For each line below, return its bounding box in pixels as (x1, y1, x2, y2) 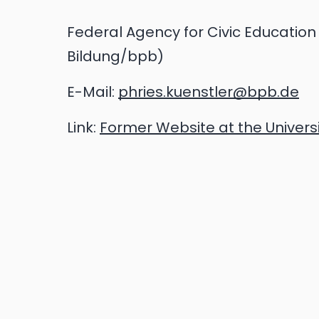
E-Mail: (67, 81, 118, 102)
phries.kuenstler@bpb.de (118, 81, 299, 102)
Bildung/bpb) (67, 46, 164, 66)
